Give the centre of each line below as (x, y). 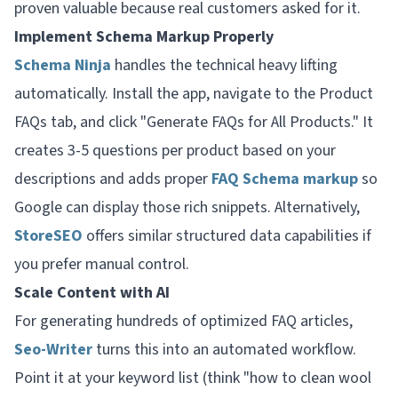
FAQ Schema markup (285, 179)
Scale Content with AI (92, 292)
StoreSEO (48, 235)
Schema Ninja (63, 65)
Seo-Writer (53, 349)
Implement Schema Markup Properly (144, 36)
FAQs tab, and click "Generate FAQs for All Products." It (194, 122)
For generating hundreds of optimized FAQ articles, (183, 321)
